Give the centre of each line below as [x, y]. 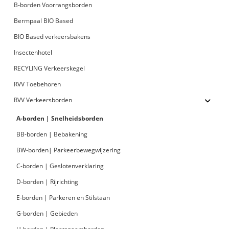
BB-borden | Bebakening [52, 134]
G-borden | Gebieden [47, 214]
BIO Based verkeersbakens [52, 37]
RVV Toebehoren [38, 84]
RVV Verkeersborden [43, 100]
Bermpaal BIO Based [44, 21]
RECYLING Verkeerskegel [50, 68]
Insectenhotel [33, 53]
